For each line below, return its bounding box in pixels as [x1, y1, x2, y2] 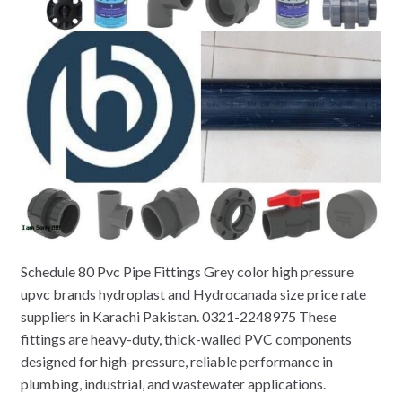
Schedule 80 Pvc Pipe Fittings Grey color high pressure [20, 262, 354, 280]
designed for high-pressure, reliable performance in [20, 352, 333, 370]
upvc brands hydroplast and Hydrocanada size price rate [20, 284, 366, 302]
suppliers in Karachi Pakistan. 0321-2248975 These [20, 307, 336, 325]
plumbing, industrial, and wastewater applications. [20, 374, 326, 392]
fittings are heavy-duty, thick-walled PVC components [20, 329, 352, 347]
